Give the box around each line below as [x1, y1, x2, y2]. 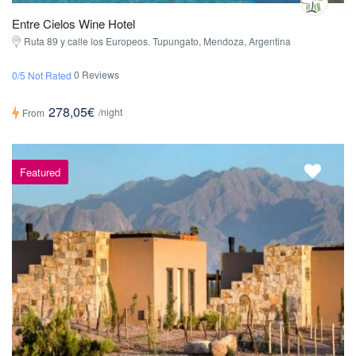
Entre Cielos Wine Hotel [12, 15, 135, 33]
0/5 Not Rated [12, 68, 72, 83]
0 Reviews [74, 68, 119, 82]
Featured [20, 164, 60, 180]
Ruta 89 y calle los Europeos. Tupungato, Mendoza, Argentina [24, 34, 291, 48]
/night [99, 105, 122, 119]
